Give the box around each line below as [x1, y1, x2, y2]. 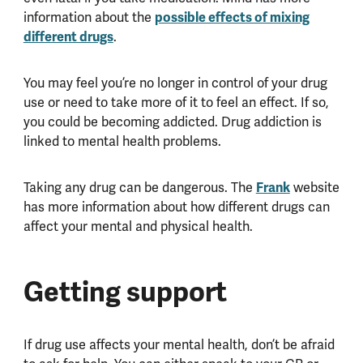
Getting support [23, 275, 227, 310]
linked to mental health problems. [23, 132, 221, 150]
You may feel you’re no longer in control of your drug [23, 74, 327, 92]
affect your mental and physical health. [23, 217, 253, 235]
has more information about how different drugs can [23, 198, 330, 216]
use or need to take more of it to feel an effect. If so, [23, 93, 329, 111]
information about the [23, 8, 155, 26]
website [289, 178, 340, 196]
